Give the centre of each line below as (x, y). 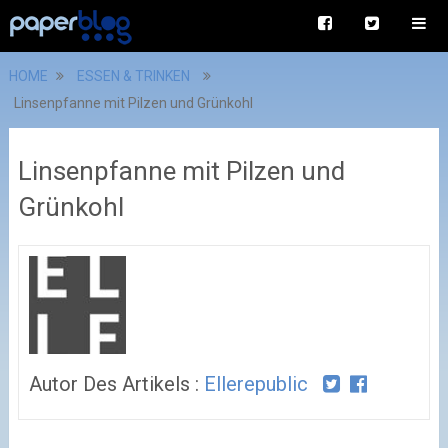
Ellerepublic (255, 383)
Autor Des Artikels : (116, 383)
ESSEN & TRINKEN (133, 76)
